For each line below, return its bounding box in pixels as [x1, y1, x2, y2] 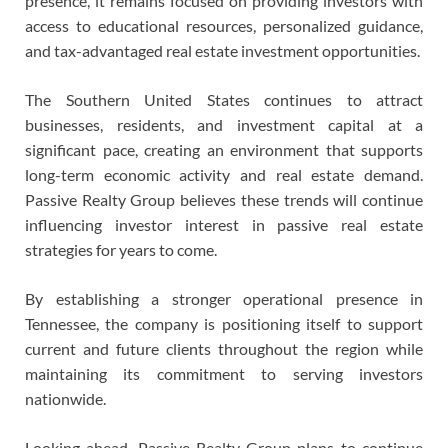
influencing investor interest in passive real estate [25, 215, 423, 235]
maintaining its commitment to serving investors [25, 364, 423, 384]
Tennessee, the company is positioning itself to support [25, 314, 423, 334]
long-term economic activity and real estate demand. [25, 165, 423, 185]
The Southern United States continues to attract [25, 90, 423, 110]
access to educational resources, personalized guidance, [25, 16, 423, 36]
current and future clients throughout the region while [25, 339, 423, 359]
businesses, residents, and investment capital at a [25, 115, 423, 135]
